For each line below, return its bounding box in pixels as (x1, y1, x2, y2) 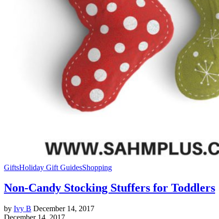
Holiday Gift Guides (19, 163, 82, 172)
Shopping (82, 163, 112, 172)
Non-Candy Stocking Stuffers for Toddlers (4, 181, 215, 195)
